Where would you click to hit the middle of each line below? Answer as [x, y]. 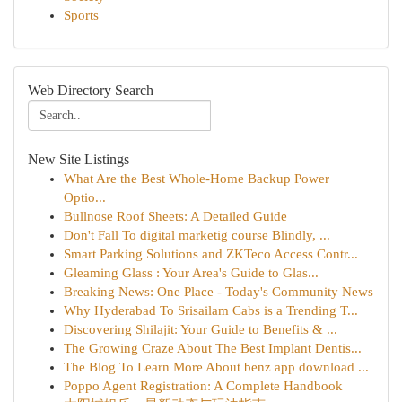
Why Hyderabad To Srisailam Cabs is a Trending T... [211, 310]
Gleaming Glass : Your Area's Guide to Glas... [191, 273]
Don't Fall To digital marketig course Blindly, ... [197, 235]
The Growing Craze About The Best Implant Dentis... [213, 348]
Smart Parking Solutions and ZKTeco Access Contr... [211, 254]
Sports [81, 15]
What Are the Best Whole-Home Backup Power [197, 179]
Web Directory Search [91, 90]
